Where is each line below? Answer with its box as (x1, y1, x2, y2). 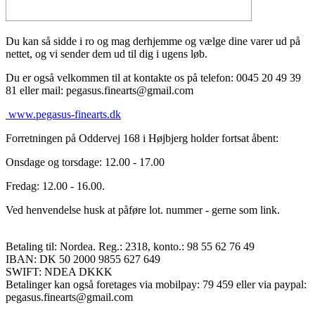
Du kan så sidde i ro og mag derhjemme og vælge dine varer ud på (6, 34, 300, 47)
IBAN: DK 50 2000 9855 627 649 (6, 252, 160, 265)
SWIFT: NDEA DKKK (6, 265, 112, 278)
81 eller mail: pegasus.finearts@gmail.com (6, 84, 193, 96)
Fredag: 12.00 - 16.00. (6, 179, 105, 192)
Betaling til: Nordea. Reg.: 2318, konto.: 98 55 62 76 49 (6, 240, 255, 252)
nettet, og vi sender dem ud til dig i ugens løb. (6, 47, 213, 60)
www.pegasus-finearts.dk (6, 108, 121, 120)
